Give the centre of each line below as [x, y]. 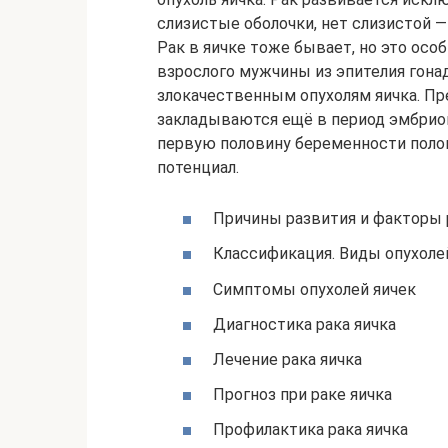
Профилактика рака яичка [310, 430]
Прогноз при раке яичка [302, 395]
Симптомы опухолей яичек [314, 289]
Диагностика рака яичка [304, 324]
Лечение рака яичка [287, 359]
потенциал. [198, 167]
